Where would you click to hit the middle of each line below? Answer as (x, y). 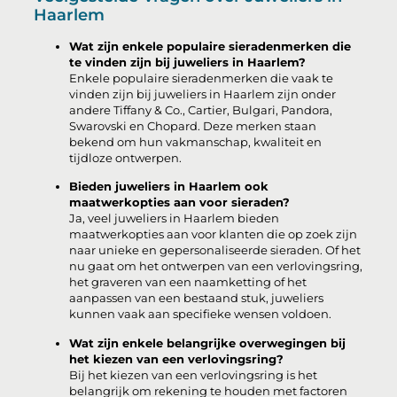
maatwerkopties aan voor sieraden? (180, 203)
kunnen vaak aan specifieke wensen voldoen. (201, 315)
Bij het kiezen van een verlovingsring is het (194, 375)
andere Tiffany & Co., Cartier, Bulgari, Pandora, (201, 110)
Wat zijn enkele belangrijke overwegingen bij (208, 343)
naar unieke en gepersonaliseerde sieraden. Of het (215, 251)
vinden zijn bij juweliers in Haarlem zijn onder (203, 94)
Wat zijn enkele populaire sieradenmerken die (210, 46)
